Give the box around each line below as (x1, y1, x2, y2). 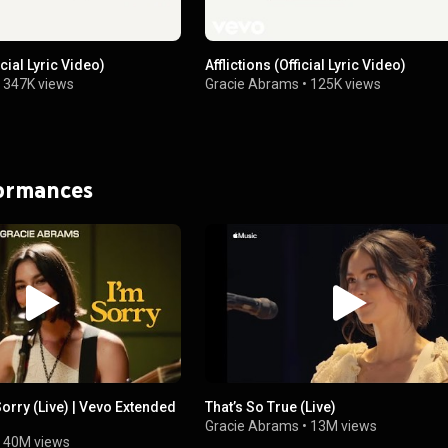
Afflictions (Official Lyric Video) (205, 56, 407, 73)
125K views (310, 75, 382, 92)
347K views (3, 75, 74, 92)
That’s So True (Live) (205, 398, 337, 415)
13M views (310, 417, 378, 434)
